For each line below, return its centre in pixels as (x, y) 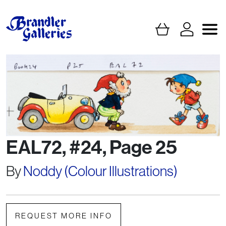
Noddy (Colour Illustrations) (100, 171)
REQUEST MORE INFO (64, 215)
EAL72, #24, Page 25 (92, 147)
